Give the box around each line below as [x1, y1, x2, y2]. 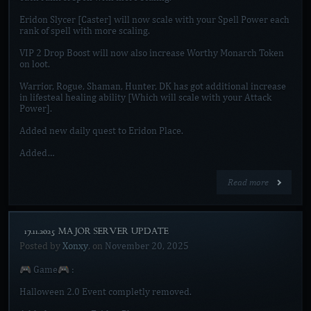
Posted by [19, 240, 62, 252]
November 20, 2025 [105, 240, 189, 252]
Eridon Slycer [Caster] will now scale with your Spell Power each [19, 14, 289, 26]
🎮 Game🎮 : [19, 264, 74, 276]
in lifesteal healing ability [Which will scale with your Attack [19, 92, 271, 103]
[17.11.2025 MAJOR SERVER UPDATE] [19, 225, 174, 237]
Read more [228, 176, 271, 188]
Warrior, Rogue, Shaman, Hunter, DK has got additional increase [19, 81, 286, 92]
